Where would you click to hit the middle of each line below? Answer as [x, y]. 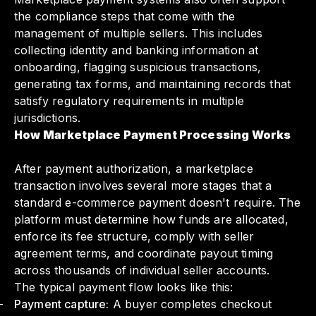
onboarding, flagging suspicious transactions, [138, 67]
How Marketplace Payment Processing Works [153, 135]
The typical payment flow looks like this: [124, 287]
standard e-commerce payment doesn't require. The [157, 203]
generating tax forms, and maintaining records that [153, 84]
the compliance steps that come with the [125, 17]
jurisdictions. [48, 118]
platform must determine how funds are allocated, [151, 220]
